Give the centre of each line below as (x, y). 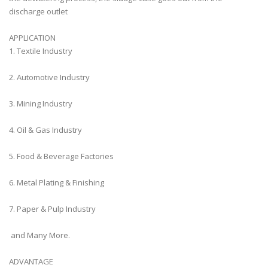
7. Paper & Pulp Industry (52, 209)
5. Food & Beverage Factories (62, 156)
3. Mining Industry (42, 103)
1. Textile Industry (42, 51)
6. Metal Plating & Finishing (57, 182)
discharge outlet (38, 11)
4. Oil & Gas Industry (46, 130)
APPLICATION (33, 38)
